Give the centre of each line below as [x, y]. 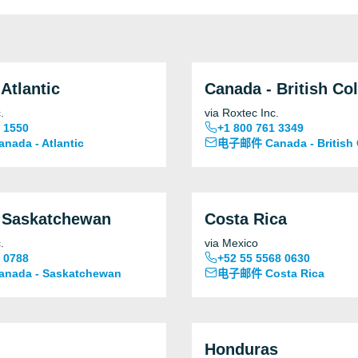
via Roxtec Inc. [242, 113]
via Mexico [231, 243]
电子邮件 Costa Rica [271, 273]
